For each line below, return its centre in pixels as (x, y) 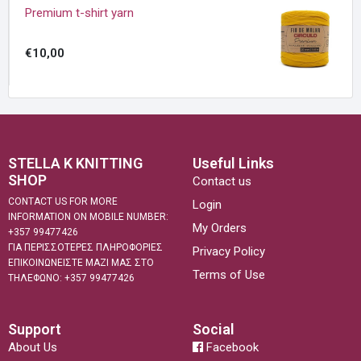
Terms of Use (229, 274)
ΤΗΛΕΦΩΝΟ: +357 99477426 (71, 278)
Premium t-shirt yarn (79, 12)
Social (214, 329)
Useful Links (233, 163)
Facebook (231, 347)
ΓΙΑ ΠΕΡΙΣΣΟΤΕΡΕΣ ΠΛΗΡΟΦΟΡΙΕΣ (85, 248)
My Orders (220, 228)
